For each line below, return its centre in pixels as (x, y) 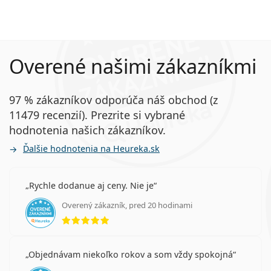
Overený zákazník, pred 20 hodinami (127, 205)
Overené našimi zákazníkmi (133, 66)
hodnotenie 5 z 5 (146, 213)
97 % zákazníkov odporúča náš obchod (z (113, 100)
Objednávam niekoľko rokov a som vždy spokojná (131, 254)
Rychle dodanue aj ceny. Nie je (91, 185)
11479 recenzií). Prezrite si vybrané (97, 115)
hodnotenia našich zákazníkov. (87, 130)
